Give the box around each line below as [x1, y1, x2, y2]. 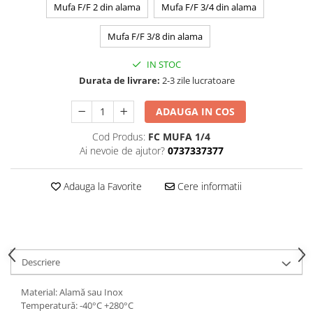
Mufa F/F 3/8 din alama [107, 29, 203, 43]
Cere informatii [174, 179, 242, 193]
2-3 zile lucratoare [159, 73, 235, 87]
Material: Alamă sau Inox [21, 285, 123, 298]
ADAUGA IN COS [156, 104, 235, 118]
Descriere [22, 255, 60, 268]
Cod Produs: [92, 129, 145, 143]
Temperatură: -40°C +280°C [21, 298, 133, 312]
